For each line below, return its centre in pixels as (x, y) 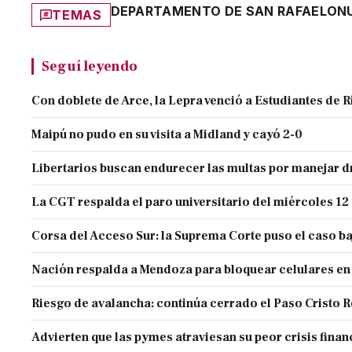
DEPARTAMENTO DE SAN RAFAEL (218, 11)
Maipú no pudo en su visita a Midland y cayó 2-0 (167, 135)
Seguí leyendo (90, 66)
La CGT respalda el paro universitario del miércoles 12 (191, 202)
